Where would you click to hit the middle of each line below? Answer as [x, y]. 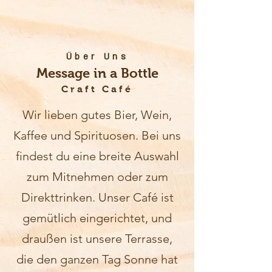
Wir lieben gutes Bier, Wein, [97, 115]
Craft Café [97, 89]
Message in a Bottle [97, 73]
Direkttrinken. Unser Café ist [97, 197]
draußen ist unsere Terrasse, [97, 239]
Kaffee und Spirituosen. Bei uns [97, 135]
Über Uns [97, 57]
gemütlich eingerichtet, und [97, 218]
